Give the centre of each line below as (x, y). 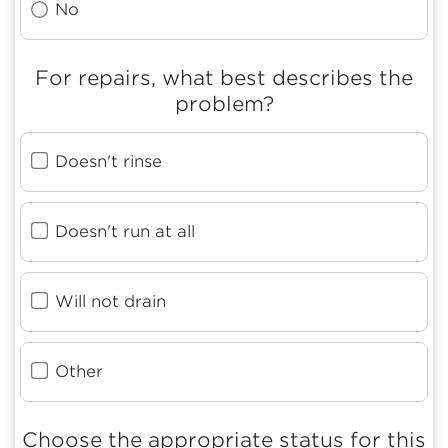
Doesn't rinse (108, 161)
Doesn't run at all (125, 231)
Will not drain (110, 301)
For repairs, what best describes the (224, 78)
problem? (224, 104)
